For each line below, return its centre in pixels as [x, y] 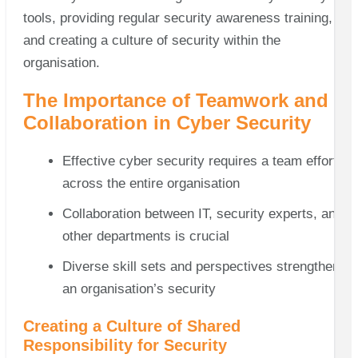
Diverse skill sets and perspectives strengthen [201, 267]
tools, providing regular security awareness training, [177, 18]
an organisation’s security [139, 289]
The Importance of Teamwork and [175, 101]
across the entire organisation [151, 184]
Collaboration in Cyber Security [167, 123]
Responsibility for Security [125, 346]
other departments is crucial [145, 237]
